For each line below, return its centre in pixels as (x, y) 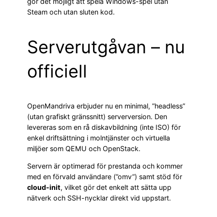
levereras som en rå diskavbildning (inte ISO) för (104, 127)
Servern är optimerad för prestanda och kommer (105, 166)
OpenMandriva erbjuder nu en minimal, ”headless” (106, 106)
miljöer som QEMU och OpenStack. (84, 148)
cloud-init (44, 187)
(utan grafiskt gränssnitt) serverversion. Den (97, 116)
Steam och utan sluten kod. (71, 12)
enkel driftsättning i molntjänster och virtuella (99, 138)
